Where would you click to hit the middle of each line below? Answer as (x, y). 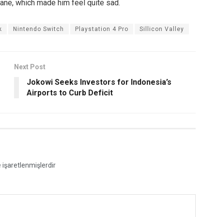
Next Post (30, 67)
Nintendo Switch (39, 29)
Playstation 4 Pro (102, 29)
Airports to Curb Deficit (70, 93)
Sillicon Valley (162, 29)
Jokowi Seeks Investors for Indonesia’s (99, 82)
